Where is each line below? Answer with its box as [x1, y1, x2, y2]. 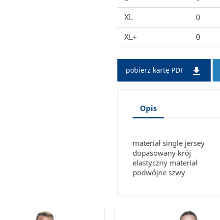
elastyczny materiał [133, 157, 197, 167]
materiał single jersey [133, 137, 205, 148]
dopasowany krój [133, 147, 191, 158]
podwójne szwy [133, 167, 185, 177]
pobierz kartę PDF [126, 65, 186, 75]
